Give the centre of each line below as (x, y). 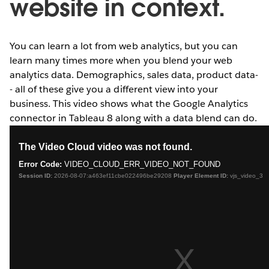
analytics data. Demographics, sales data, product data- (134, 74)
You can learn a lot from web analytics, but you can (124, 46)
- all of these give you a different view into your (114, 89)
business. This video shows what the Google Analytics (129, 103)
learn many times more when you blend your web (121, 60)
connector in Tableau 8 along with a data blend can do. (134, 118)
